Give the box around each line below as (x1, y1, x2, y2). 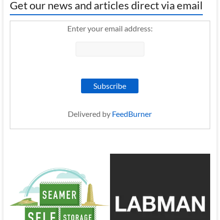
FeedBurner (112, 109, 152, 118)
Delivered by (68, 109, 112, 118)
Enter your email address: (67, 24, 153, 33)
